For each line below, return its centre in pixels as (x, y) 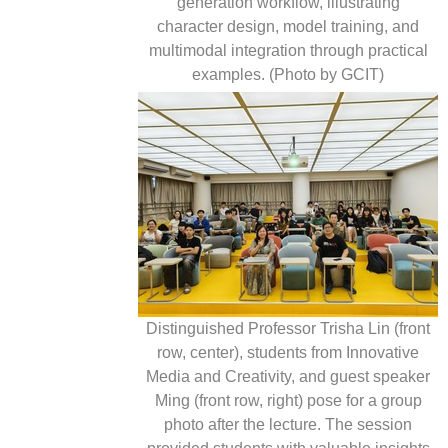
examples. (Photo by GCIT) (288, 74)
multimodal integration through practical (288, 50)
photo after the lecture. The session (288, 424)
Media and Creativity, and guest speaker (288, 376)
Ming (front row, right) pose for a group (288, 400)
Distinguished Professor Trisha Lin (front (288, 328)
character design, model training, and (288, 26)
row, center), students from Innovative (288, 352)
